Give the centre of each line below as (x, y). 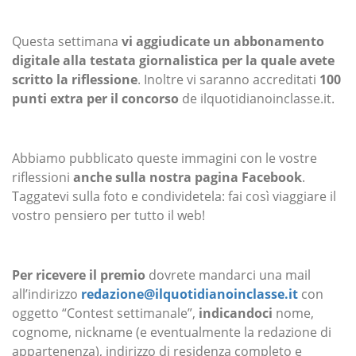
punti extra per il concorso (95, 99)
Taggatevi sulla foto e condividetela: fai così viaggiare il (174, 197)
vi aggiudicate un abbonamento (223, 42)
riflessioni (43, 178)
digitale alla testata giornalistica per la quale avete (173, 61)
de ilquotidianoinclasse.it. (257, 99)
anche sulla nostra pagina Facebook (188, 178)
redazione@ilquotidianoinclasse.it (190, 294)
